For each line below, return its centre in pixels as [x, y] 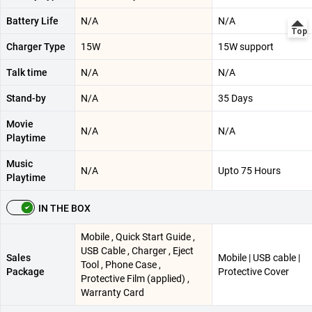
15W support [246, 46]
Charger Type [36, 46]
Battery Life [32, 21]
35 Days [235, 98]
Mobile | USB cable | [259, 257]
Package [25, 271]
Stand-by [26, 98]
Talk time [27, 72]
